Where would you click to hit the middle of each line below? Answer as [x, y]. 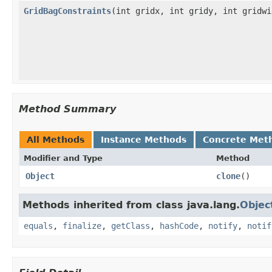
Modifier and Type [63, 158]
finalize [82, 226]
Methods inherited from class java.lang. [131, 205]
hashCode [179, 226]
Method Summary [67, 109]
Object [40, 176]
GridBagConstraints [67, 11]
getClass [131, 226]
